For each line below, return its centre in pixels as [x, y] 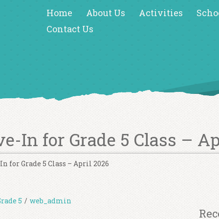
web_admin [51, 200]
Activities [161, 13]
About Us [105, 13]
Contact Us [70, 29]
